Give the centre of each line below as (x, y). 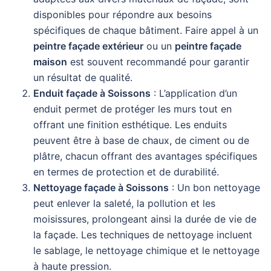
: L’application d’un (194, 93)
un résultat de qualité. (83, 78)
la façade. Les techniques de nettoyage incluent (143, 235)
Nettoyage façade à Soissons (101, 188)
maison (50, 62)
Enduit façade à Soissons (92, 93)
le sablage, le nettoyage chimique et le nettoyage (146, 251)
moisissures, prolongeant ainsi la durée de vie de (145, 219)
